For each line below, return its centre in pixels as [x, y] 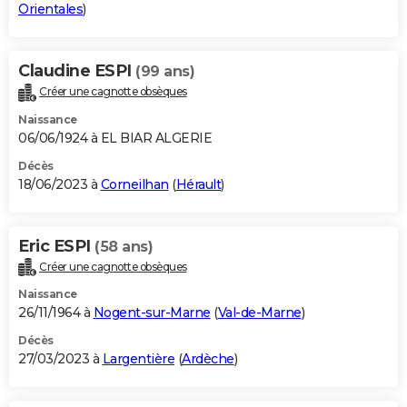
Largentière [138, 359]
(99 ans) [165, 71]
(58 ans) [124, 246]
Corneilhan [134, 184]
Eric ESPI [56, 246]
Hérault [198, 184]
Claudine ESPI [77, 70]
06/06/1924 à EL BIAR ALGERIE [115, 138]
